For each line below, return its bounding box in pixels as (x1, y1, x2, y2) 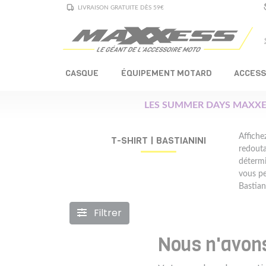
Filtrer (91, 205, 122, 220)
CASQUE (65, 66, 99, 79)
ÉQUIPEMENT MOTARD (121, 66, 211, 79)
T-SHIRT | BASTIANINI (111, 134, 207, 147)
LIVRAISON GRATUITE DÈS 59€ (78, 4, 164, 11)
